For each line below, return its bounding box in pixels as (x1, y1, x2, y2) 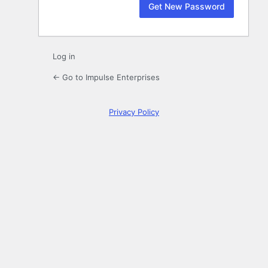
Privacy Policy (109, 107, 159, 117)
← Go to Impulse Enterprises (53, 72, 160, 83)
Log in (53, 51, 75, 62)
